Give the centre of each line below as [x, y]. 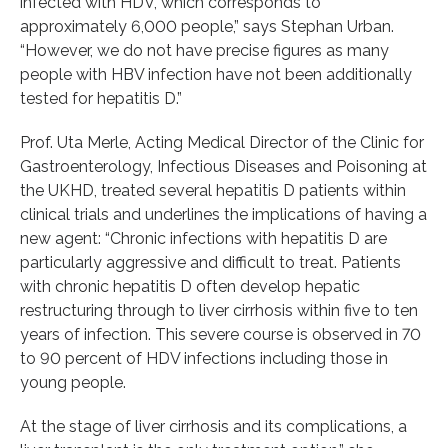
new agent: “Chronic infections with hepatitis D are [203, 238]
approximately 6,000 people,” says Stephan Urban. [207, 26]
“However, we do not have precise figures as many [204, 50]
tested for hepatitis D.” [101, 98]
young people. [73, 382]
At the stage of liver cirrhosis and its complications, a [213, 426]
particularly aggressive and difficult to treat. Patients [210, 262]
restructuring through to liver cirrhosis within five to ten [219, 310]
